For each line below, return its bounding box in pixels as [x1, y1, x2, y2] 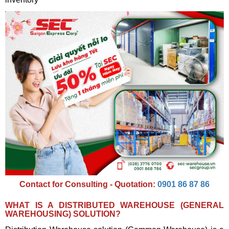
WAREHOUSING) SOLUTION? [5, 210, 121, 219]
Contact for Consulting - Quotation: [19, 180, 157, 189]
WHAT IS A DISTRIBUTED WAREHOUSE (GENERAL [5, 201, 224, 210]
